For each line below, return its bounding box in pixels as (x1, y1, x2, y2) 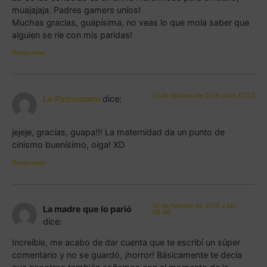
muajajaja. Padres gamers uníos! (12, 4, 141, 15)
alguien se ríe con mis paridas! (12, 29, 132, 40)
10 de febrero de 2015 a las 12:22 (152, 91, 255, 100)
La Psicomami (43, 93, 100, 104)
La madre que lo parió (43, 203, 132, 214)
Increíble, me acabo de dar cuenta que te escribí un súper (12, 237, 240, 248)
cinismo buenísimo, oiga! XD (12, 139, 125, 150)
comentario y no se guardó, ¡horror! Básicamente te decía (12, 250, 242, 260)
